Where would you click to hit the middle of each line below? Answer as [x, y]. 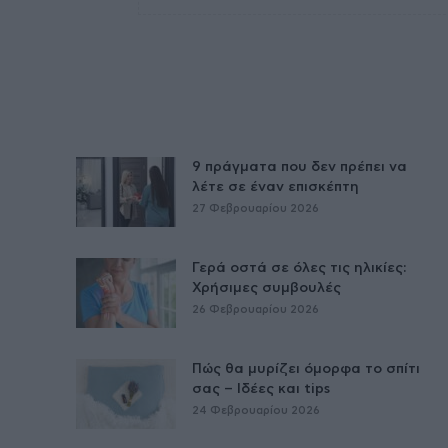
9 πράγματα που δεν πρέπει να [299, 167]
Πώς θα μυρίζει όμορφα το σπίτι [306, 369]
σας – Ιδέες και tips [261, 389]
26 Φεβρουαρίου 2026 [255, 310]
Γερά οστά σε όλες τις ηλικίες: [299, 268]
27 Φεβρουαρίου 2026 [255, 209]
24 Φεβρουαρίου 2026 [256, 411]
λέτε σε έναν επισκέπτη [275, 187]
